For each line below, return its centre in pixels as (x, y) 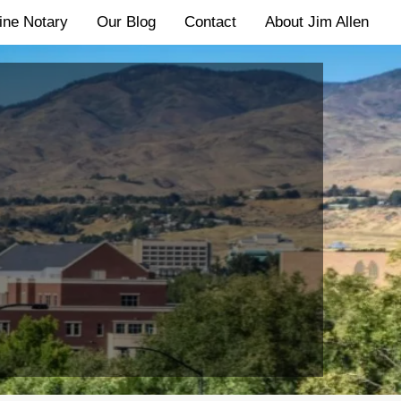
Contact (210, 22)
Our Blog (126, 22)
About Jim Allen (317, 22)
